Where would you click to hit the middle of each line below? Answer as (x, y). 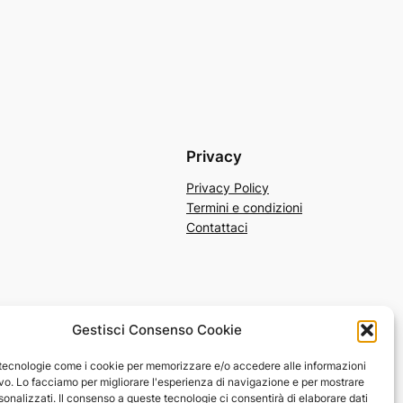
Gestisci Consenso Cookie (157, 330)
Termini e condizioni (244, 208)
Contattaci (217, 228)
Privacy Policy (228, 188)
